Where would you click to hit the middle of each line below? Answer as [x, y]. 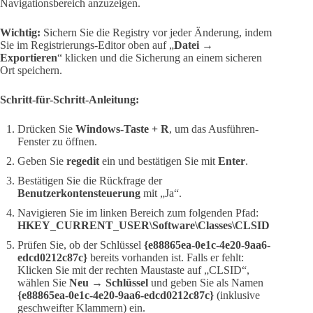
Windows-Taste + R [122, 129]
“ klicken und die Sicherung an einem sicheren [160, 57]
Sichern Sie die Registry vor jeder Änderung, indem [156, 32]
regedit [83, 161]
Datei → [194, 45]
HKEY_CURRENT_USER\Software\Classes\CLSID [144, 225]
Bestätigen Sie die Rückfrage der [90, 180]
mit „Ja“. [161, 193]
